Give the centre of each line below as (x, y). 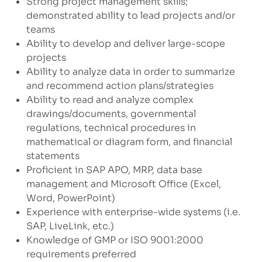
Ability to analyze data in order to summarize (130, 72)
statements (53, 156)
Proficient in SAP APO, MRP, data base (114, 170)
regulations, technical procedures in (111, 128)
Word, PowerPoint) (70, 198)
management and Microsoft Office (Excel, (123, 184)
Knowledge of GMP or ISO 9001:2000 (115, 240)
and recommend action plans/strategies (120, 86)
